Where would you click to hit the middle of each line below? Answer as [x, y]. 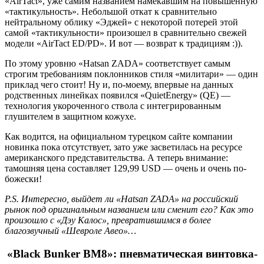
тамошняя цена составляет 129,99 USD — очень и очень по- [126, 169]
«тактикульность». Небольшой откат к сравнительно [111, 12]
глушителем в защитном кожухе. [70, 117]
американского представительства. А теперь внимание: [116, 158]
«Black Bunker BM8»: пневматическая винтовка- [132, 253]
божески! [23, 179]
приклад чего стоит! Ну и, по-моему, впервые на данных [119, 85]
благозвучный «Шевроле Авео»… [70, 231]
